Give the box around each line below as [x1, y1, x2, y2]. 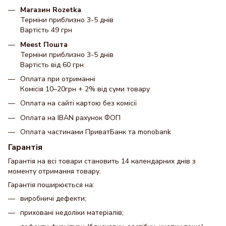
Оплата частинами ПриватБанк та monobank [20, 127, 171, 137]
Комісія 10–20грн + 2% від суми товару [20, 84, 150, 94]
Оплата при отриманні [20, 74, 95, 84]
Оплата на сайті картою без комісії [20, 98, 137, 108]
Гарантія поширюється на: [8, 180, 94, 190]
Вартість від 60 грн [20, 60, 86, 70]
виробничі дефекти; [20, 193, 86, 203]
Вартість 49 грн [20, 25, 72, 35]
